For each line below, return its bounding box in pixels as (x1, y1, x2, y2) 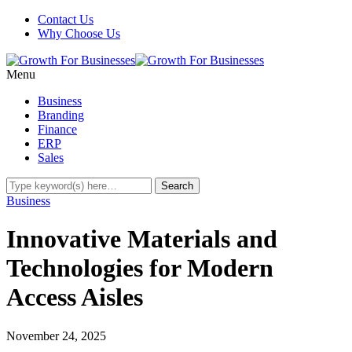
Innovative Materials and (6, 225, 277, 254)
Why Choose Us (38, 27, 120, 40)
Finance (38, 123, 77, 136)
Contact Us (38, 13, 93, 26)
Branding (38, 108, 84, 122)
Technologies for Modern (6, 254, 273, 283)
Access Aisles (6, 283, 143, 312)
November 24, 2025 (6, 328, 106, 343)
